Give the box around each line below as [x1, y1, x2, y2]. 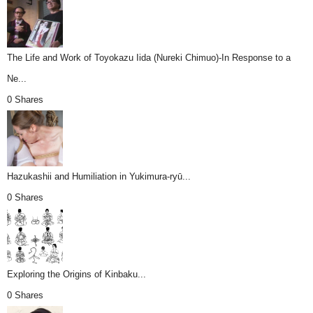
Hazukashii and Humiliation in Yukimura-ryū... [7, 171, 191, 182]
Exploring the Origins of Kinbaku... [7, 269, 146, 280]
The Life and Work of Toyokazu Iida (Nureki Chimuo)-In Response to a [7, 52, 291, 64]
